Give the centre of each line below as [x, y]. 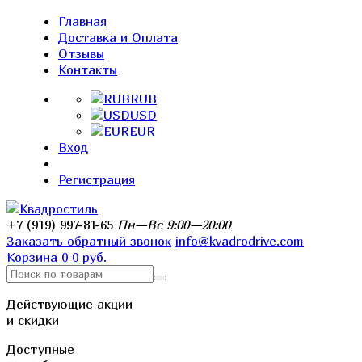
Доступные [40, 349]
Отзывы [81, 53]
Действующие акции [69, 304]
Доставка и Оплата [118, 37]
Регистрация [97, 179]
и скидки [33, 320]
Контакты [88, 69]
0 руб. [89, 257]
